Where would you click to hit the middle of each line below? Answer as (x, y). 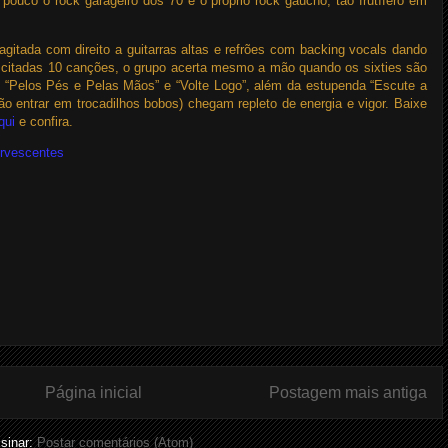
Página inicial (93, 392)
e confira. (46, 121)
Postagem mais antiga (348, 392)
